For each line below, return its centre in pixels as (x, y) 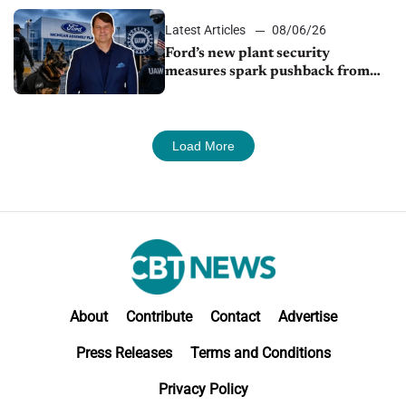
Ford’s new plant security (248, 54)
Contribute (159, 317)
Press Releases (124, 353)
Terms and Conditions (260, 353)
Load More (203, 146)
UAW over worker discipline (260, 90)
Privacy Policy (203, 390)
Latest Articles (206, 30)
